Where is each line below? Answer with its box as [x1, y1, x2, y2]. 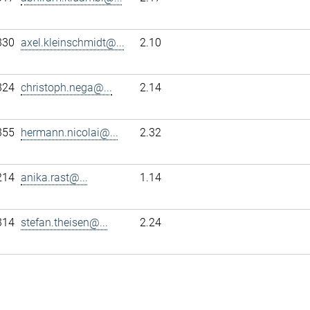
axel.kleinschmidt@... [21, 36, 125, 49]
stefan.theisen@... [21, 216, 108, 229]
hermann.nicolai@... [21, 126, 118, 139]
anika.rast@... [21, 171, 88, 184]
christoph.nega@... [21, 81, 112, 94]
